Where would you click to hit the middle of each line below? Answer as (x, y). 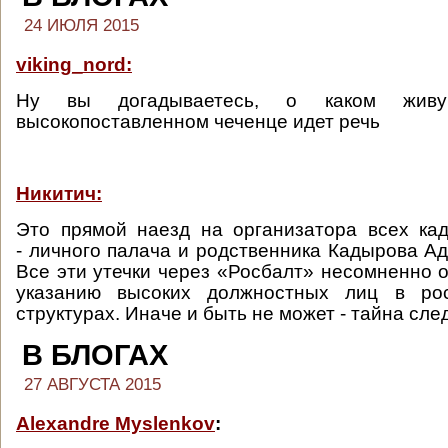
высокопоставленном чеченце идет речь (198, 121)
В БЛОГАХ (95, 355)
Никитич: (59, 193)
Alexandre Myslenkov (115, 423)
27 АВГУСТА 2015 (92, 384)
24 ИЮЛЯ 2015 (81, 25)
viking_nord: (74, 64)
